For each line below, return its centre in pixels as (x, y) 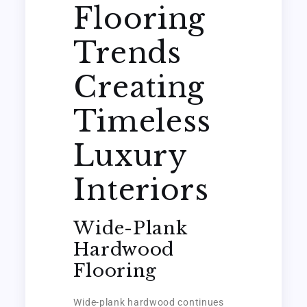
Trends (127, 52)
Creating (139, 87)
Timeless (143, 121)
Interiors (141, 189)
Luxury (130, 155)
